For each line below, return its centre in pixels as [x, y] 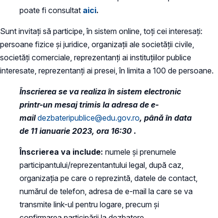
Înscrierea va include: [61, 152]
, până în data [166, 118]
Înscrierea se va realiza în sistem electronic [100, 91]
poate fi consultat [51, 10]
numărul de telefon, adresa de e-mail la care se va [106, 191]
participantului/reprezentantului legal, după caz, [101, 165]
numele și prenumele [140, 152]
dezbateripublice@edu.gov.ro [89, 118]
